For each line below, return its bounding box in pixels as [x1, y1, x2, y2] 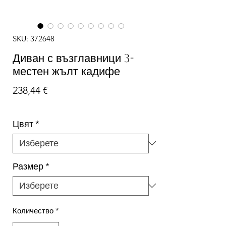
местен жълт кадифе [13, 65, 120, 78]
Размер [13, 160, 43, 172]
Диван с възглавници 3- [13, 51, 134, 65]
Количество [13, 205, 53, 215]
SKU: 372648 [13, 33, 54, 43]
